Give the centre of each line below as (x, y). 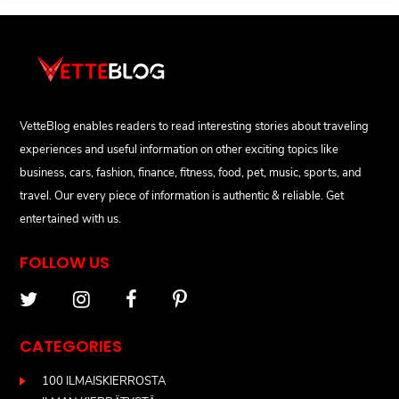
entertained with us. (71, 220)
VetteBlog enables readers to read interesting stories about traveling (195, 127)
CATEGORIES (71, 346)
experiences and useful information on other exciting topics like (179, 150)
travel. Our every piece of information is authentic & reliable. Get (182, 196)
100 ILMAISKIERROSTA (104, 382)
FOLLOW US (65, 263)
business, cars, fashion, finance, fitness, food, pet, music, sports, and (191, 173)
